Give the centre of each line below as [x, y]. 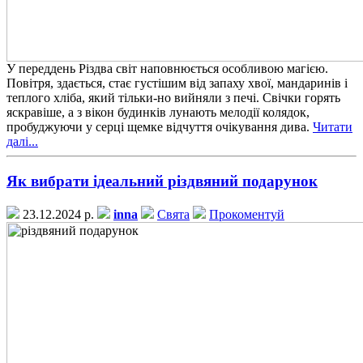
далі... [22, 142]
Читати [333, 127]
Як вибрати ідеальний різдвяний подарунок [162, 181]
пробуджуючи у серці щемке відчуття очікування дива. [160, 127]
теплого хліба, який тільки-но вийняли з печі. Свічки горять [173, 98]
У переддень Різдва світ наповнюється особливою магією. [167, 69]
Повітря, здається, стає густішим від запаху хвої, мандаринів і [177, 83]
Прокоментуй [247, 214]
